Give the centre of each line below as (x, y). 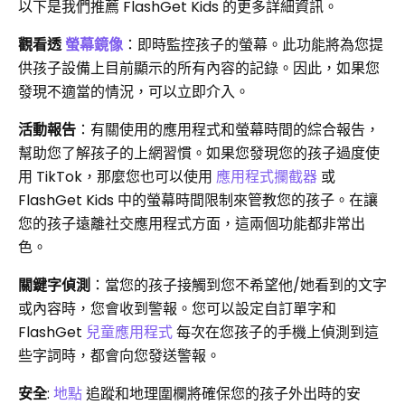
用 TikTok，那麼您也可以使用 (117, 177)
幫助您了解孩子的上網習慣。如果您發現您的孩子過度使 (199, 154)
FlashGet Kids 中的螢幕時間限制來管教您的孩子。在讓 (198, 201)
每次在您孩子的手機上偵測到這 (276, 333)
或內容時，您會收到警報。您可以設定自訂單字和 (177, 309)
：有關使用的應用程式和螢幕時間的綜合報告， (228, 130)
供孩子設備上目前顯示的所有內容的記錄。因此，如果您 (199, 69)
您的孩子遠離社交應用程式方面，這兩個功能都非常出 (192, 224)
